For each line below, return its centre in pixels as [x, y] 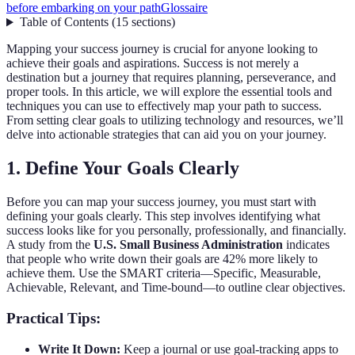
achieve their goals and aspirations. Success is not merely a [153, 63]
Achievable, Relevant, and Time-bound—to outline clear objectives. [176, 288]
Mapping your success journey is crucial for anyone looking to [162, 49]
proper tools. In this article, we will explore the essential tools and [169, 92]
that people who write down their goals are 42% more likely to [162, 259]
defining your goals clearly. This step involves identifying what [163, 216]
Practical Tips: [53, 318]
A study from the [50, 245]
